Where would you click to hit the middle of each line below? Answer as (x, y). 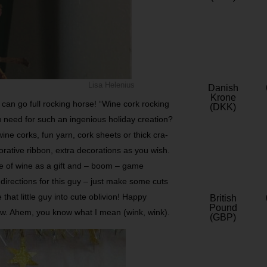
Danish (223, 88)
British (223, 198)
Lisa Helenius (112, 85)
